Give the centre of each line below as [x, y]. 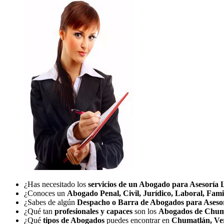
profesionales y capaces [94, 211]
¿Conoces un [45, 193]
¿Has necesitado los [56, 184]
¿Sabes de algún [50, 202]
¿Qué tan [39, 211]
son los [146, 211]
